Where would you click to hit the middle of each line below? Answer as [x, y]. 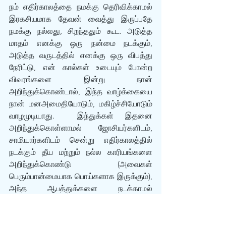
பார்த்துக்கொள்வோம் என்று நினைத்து [81, 201]
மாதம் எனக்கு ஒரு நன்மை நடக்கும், [81, 43]
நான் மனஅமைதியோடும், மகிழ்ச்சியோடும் [81, 104]
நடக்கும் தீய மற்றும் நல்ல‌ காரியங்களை [55, 152]
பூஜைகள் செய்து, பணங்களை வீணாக [81, 213]
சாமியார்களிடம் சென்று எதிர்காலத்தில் [81, 140]
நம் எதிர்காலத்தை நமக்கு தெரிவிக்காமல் [81, 7]
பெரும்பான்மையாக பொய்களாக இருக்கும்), [81, 176]
